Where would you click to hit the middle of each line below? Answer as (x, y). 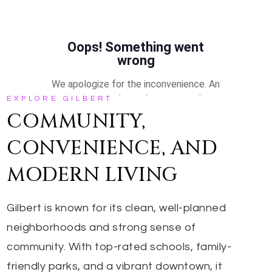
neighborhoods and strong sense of (101, 227)
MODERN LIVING (92, 175)
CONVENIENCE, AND (112, 148)
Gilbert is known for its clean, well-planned (117, 208)
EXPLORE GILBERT (60, 99)
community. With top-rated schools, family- (119, 247)
